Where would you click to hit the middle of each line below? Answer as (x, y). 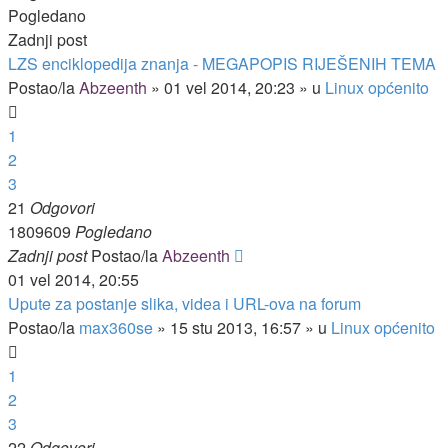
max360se (116, 327)
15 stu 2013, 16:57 (235, 327)
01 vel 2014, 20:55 (73, 279)
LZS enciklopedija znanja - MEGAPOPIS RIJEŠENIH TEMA (222, 63)
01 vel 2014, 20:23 (229, 87)
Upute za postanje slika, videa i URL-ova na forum (184, 303)
